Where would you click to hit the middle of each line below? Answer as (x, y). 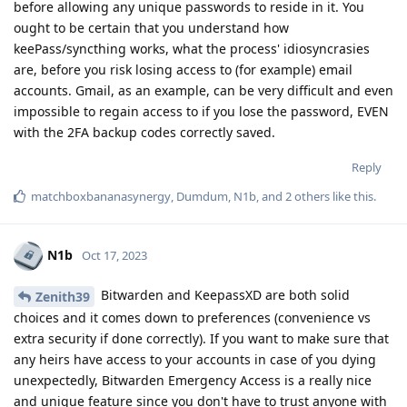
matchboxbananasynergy (101, 197)
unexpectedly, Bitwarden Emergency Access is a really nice (193, 381)
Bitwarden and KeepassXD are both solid (223, 295)
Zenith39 (63, 297)
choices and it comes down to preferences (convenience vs (192, 318)
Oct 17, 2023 (114, 256)
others (311, 197)
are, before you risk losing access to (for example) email (183, 70)
